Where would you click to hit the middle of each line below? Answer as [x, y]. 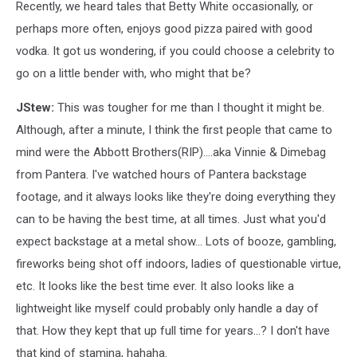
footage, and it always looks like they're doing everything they [176, 197]
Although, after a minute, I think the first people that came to [174, 130]
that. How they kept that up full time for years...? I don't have [173, 331]
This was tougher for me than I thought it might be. [191, 108]
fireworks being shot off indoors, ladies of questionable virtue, [178, 264]
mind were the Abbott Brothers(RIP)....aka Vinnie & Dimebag [171, 152]
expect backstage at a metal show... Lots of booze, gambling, [176, 241]
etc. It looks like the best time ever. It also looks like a [155, 286]
